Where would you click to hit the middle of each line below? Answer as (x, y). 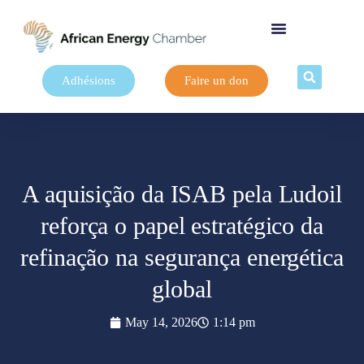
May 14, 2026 (161, 322)
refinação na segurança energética (182, 257)
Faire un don (216, 80)
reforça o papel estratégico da (182, 225)
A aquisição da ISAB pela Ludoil (182, 194)
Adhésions (88, 80)
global (182, 289)
